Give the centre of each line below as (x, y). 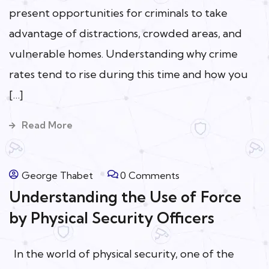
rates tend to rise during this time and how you (128, 74)
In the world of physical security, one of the (122, 253)
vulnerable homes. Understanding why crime (123, 53)
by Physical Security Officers (112, 217)
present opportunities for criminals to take (118, 13)
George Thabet (57, 175)
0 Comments (150, 175)
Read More (47, 125)
